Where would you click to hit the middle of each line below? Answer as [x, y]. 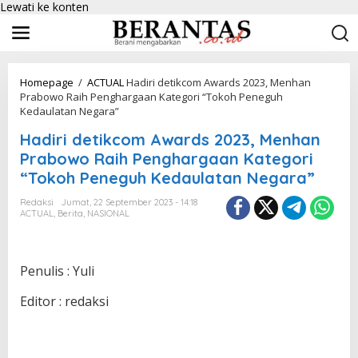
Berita [70, 213]
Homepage [47, 82]
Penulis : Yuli [57, 271]
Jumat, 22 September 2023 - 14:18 [129, 202]
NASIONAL [108, 213]
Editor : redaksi [64, 301]
